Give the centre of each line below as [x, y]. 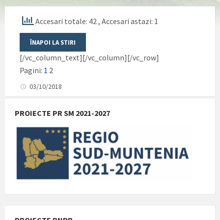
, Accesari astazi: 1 [128, 21]
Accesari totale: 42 [66, 21]
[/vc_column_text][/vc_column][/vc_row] [89, 57]
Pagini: [32, 70]
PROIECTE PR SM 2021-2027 [62, 113]
